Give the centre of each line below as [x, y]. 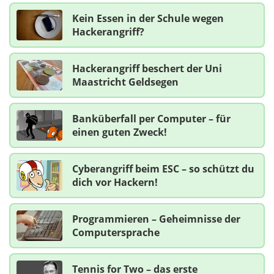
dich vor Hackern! [115, 182]
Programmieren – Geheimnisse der [156, 219]
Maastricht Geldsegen [125, 82]
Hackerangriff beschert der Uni [147, 68]
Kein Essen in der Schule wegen [148, 18]
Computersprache [116, 232]
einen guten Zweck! [120, 132]
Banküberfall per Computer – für [151, 118]
